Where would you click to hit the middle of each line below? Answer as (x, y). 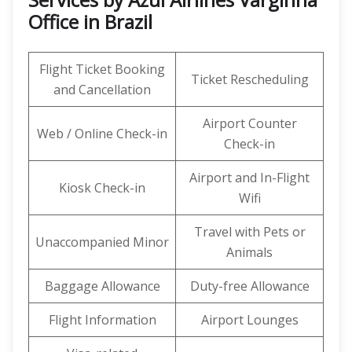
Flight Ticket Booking (102, 69)
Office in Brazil (90, 22)
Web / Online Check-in (102, 134)
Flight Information (102, 320)
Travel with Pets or (249, 232)
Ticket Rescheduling (249, 79)
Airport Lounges (249, 320)
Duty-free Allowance (249, 286)
